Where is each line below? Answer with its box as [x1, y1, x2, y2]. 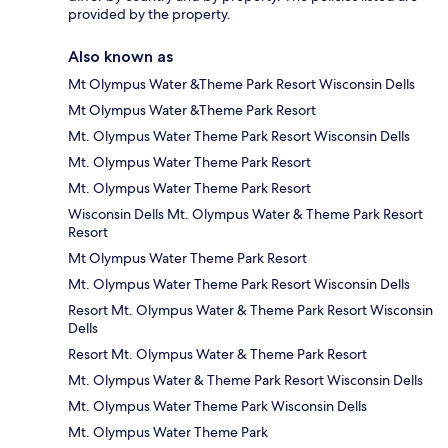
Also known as [68, 47, 173, 67]
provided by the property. [68, 5, 231, 24]
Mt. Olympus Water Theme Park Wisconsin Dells [68, 397, 367, 416]
